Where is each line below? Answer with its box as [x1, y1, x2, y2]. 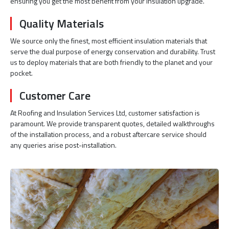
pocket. [10, 67, 33, 78]
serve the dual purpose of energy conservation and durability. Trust [10, 45, 215, 57]
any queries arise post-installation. [10, 139, 117, 150]
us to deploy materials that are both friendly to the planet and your [10, 56, 213, 67]
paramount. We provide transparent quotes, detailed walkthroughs [10, 118, 215, 129]
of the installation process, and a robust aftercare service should [10, 128, 207, 140]
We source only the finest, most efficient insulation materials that [10, 35, 207, 46]
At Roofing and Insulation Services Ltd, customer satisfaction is [10, 107, 200, 118]
